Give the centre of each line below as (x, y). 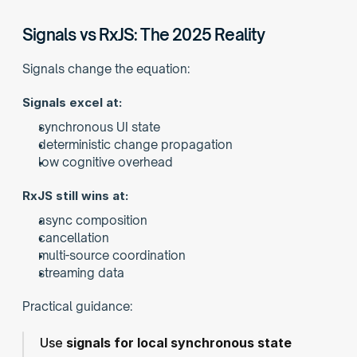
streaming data (81, 273)
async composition (93, 220)
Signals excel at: (72, 102)
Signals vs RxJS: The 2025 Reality (144, 35)
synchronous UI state (99, 127)
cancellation (74, 238)
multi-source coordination (112, 255)
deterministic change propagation (135, 145)
